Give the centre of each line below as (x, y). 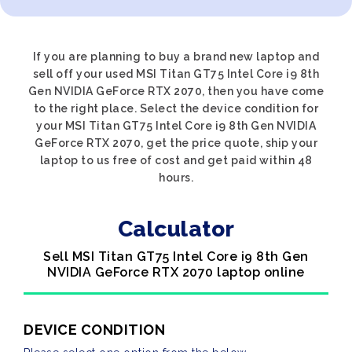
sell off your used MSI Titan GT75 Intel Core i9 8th (176, 74)
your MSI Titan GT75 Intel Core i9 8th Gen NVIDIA (176, 126)
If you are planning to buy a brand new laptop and (176, 57)
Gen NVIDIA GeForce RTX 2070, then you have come (176, 91)
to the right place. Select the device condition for (176, 108)
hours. (176, 178)
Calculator (176, 229)
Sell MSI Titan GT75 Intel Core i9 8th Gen (176, 257)
